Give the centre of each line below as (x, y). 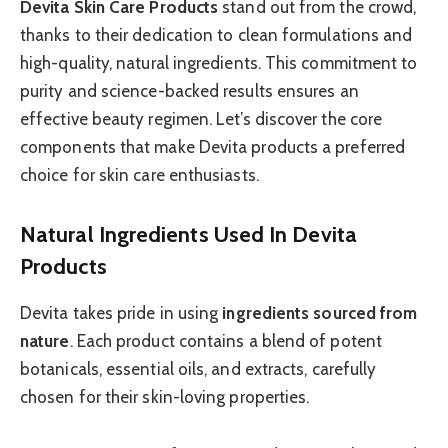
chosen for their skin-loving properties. (165, 396)
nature (45, 340)
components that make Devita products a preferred (213, 146)
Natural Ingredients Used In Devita (188, 234)
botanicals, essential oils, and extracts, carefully (198, 368)
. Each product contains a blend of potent (226, 340)
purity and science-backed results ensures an (189, 90)
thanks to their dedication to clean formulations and (216, 34)
